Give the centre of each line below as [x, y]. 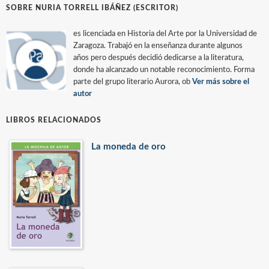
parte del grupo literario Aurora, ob [133, 82]
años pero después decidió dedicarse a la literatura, [159, 58]
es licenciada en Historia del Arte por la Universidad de [165, 34]
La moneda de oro [128, 147]
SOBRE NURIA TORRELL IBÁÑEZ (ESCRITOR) [92, 8]
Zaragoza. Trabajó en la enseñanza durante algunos [158, 46]
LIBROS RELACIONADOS [54, 120]
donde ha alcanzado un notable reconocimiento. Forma [164, 70]
